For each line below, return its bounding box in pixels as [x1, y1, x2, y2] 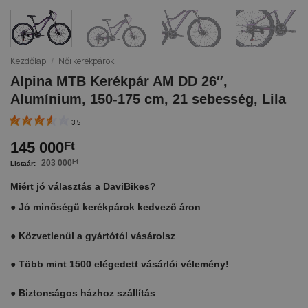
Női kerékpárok [58, 55, 115, 67]
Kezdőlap [10, 55, 46, 67]
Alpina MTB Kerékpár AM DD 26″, [10, 74, 228, 89]
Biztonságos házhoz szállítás [19, 287, 155, 299]
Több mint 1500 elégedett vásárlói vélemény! [19, 258, 229, 270]
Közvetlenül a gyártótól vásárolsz [19, 230, 175, 241]
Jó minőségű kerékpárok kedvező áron [19, 201, 201, 212]
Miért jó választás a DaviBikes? [10, 180, 156, 192]
